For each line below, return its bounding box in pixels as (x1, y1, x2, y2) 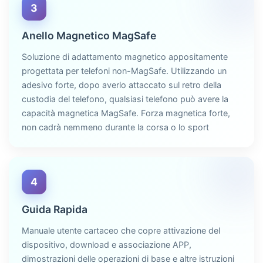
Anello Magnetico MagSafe (22, 29, 156, 42)
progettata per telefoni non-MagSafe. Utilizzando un (22, 66, 227, 76)
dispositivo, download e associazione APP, (22, 240, 191, 250)
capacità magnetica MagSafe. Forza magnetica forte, (22, 108, 230, 119)
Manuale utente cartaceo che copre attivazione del (22, 225, 220, 236)
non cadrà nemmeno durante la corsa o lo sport (22, 122, 209, 133)
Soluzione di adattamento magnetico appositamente (22, 52, 228, 62)
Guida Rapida (22, 203, 87, 216)
